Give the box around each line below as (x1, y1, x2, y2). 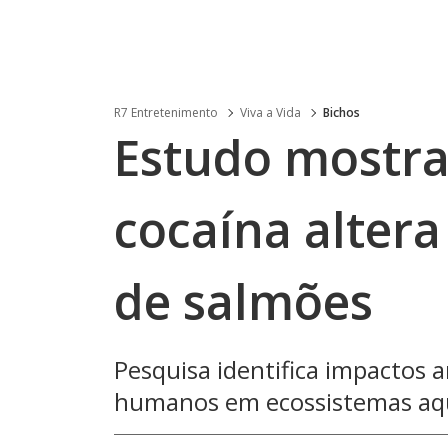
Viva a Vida (240, 104, 301, 121)
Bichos (323, 104, 360, 121)
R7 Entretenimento (114, 104, 218, 121)
